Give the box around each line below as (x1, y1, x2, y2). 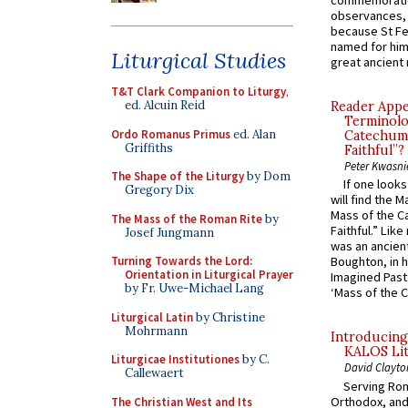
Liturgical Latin (111, 309, 193, 325)
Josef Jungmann (125, 224, 214, 240)
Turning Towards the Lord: (111, 253, 252, 269)
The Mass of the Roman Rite (111, 210, 262, 227)
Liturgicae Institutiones (111, 352, 240, 367)
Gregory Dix (125, 182, 194, 198)
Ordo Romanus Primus (111, 126, 230, 142)
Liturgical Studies (111, 46, 286, 75)
